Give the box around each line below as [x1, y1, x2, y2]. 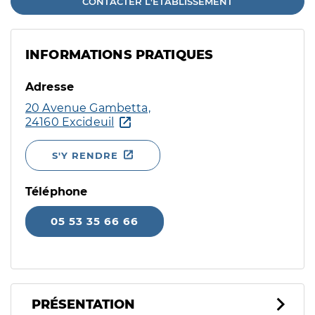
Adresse [25, 80, 75, 94]
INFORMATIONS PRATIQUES [25, 47, 214, 63]
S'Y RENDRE [52, 150, 118, 161]
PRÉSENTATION [32, 297, 135, 312]
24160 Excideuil [25, 115, 115, 129]
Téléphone [25, 185, 88, 198]
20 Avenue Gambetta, [25, 101, 150, 115]
